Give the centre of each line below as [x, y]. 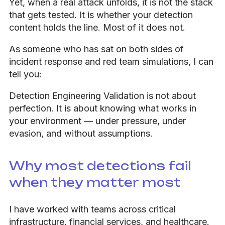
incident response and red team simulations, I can [111, 61]
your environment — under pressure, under [97, 121]
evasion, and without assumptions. [81, 133]
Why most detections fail [100, 165]
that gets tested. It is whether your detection [101, 15]
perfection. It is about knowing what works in [103, 108]
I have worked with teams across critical [92, 209]
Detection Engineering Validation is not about [102, 95]
